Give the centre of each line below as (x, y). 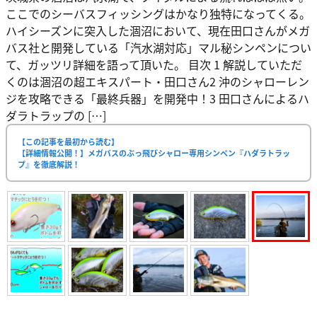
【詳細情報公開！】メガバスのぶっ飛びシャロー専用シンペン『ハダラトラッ (154, 152)
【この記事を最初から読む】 (68, 141)
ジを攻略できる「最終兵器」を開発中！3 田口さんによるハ (157, 98)
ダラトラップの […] (56, 115)
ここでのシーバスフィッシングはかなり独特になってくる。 (158, 13)
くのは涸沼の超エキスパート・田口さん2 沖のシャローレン (157, 81)
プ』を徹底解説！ (49, 164)
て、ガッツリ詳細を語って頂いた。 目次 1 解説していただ (154, 64)
